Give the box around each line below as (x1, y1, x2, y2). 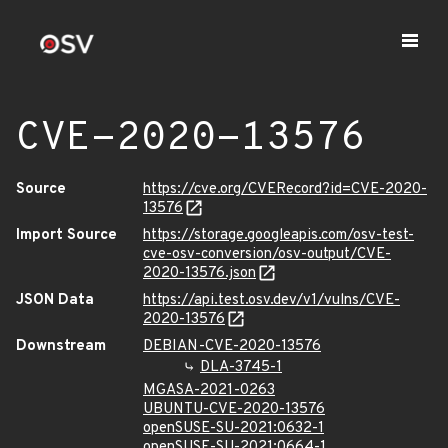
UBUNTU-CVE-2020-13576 (143, 400, 325, 419)
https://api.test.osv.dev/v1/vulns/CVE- (143, 291, 400, 310)
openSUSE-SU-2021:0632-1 (143, 419, 324, 438)
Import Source (16, 226, 117, 245)
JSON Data (16, 291, 94, 310)
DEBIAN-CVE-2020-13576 (143, 337, 321, 356)
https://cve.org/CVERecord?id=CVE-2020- (143, 180, 427, 199)
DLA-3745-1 (200, 358, 282, 377)
